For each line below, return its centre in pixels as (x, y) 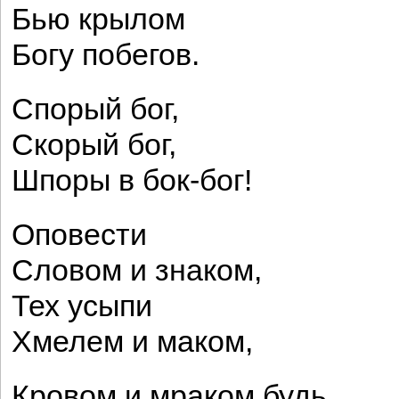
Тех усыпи (82, 306)
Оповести (79, 235)
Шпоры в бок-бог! (132, 180)
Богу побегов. (106, 55)
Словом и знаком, (137, 270)
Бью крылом (98, 19)
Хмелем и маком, (132, 342)
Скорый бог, (94, 145)
